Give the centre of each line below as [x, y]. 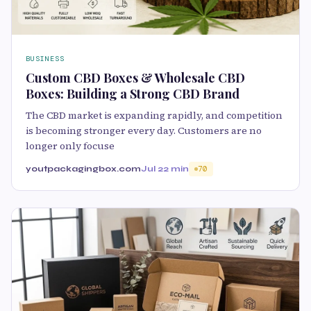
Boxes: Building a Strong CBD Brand [133, 94]
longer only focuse [70, 146]
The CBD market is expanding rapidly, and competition [154, 116]
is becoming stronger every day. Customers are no [144, 131]
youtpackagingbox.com [83, 169]
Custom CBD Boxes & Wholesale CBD [135, 78]
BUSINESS [45, 59]
